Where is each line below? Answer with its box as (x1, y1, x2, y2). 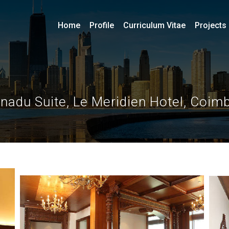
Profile (89, 20, 114, 30)
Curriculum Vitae (123, 20, 186, 30)
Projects (195, 20, 226, 30)
